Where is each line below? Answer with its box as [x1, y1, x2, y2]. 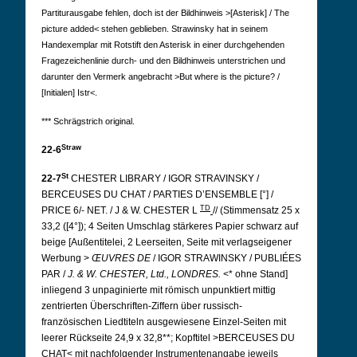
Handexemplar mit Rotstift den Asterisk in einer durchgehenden [41, 40, 284, 49]
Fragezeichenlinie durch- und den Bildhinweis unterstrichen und [41, 56, 285, 65]
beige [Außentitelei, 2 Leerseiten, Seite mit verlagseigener [41, 237, 292, 248]
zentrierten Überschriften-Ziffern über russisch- [41, 300, 242, 312]
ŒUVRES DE [92, 253, 151, 264]
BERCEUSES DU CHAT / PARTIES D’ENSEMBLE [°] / [41, 189, 273, 200]
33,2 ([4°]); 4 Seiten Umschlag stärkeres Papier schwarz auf [41, 221, 298, 232]
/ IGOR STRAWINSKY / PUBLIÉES [151, 253, 301, 264]
